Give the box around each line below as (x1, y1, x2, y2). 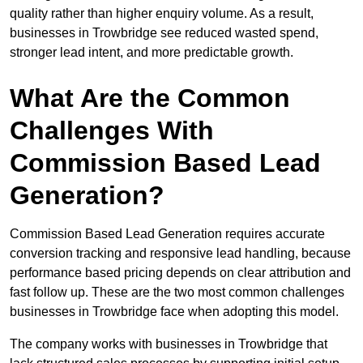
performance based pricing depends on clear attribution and (10, 266, 351, 280)
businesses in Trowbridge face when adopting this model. (10, 305, 339, 319)
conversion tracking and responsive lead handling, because (10, 246, 351, 261)
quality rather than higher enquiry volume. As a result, (10, 6, 314, 21)
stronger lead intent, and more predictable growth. (10, 45, 293, 60)
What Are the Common (10, 83, 290, 113)
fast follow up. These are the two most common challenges (10, 285, 344, 300)
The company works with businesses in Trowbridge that (10, 337, 327, 352)
